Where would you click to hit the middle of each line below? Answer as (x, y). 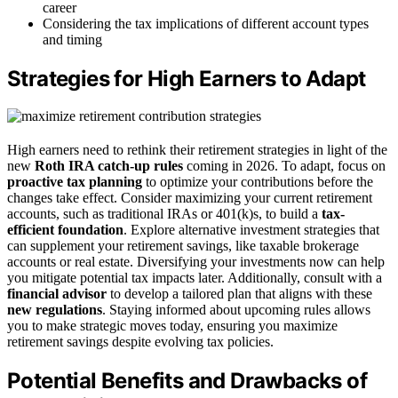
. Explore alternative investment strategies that (251, 230)
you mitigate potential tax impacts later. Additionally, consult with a (195, 278)
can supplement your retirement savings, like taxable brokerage (183, 246)
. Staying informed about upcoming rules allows (236, 310)
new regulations (55, 310)
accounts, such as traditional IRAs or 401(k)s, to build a (164, 214)
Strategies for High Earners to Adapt (187, 78)
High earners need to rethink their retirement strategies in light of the (197, 150)
